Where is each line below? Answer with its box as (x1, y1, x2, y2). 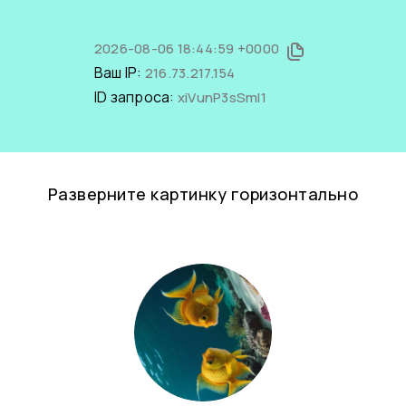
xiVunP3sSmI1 (177, 88, 266, 107)
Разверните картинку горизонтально (47, 183, 359, 205)
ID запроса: (93, 87, 178, 107)
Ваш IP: (93, 63, 145, 82)
